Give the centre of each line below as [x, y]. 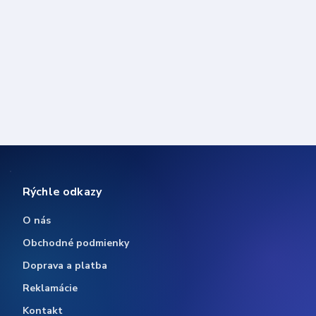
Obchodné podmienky [76, 243]
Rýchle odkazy [62, 192]
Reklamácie [50, 288]
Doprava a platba [65, 266]
